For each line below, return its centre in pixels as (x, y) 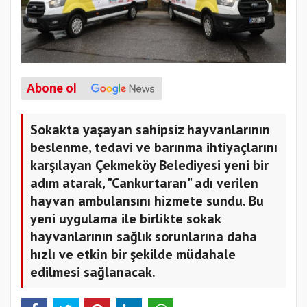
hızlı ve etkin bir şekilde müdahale (133, 255)
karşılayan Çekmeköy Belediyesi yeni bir (149, 165)
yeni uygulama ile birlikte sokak (126, 219)
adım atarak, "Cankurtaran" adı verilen (144, 183)
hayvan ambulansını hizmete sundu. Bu (147, 201)
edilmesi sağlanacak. (93, 272)
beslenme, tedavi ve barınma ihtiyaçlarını (154, 148)
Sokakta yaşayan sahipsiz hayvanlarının (150, 130)
